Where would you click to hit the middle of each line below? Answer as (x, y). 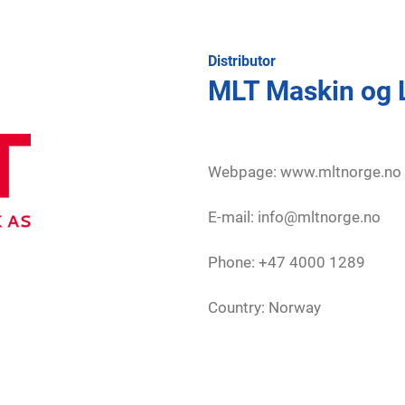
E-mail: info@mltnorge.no (294, 217)
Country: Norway (264, 307)
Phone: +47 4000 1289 (287, 262)
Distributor (242, 61)
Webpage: (244, 172)
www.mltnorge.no (341, 172)
